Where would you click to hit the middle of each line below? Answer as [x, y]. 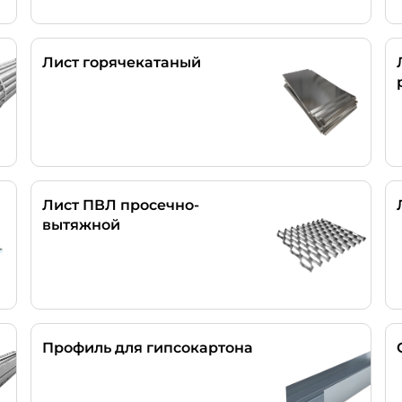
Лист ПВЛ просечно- [121, 205]
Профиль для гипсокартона [148, 348]
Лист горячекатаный [122, 62]
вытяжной [81, 225]
